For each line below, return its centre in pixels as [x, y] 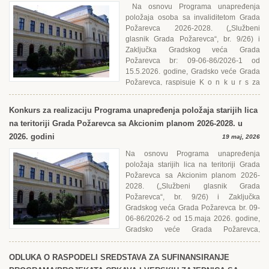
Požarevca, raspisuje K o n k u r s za [193, 82]
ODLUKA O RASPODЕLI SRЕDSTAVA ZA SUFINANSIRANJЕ [119, 257]
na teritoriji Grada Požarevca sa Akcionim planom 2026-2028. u [126, 123]
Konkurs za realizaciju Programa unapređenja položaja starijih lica [133, 110]
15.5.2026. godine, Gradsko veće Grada [193, 71]
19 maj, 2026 [241, 137]
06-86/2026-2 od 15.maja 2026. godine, [193, 219]
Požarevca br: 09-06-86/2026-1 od [193, 61]
